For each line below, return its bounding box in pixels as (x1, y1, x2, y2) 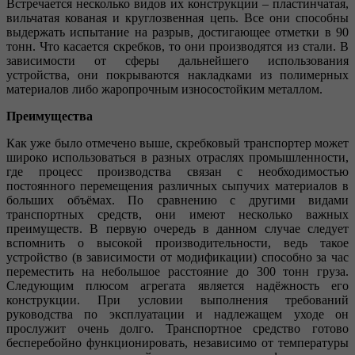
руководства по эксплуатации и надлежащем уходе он (6, 307, 349, 321)
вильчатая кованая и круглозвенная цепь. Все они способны (6, 10, 349, 25)
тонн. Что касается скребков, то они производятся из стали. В (6, 39, 349, 53)
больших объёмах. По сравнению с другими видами (6, 193, 349, 207)
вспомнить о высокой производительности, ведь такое (6, 235, 349, 250)
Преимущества (6, 109, 93, 123)
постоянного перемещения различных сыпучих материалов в (6, 178, 349, 193)
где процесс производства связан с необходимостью (6, 164, 349, 178)
